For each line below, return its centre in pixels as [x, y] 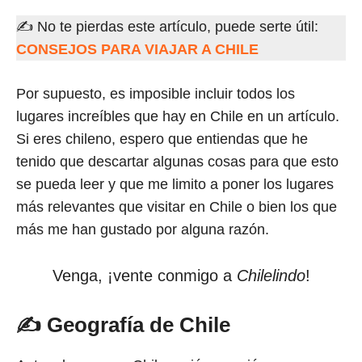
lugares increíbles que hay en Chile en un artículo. [178, 116]
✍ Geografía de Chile [123, 324]
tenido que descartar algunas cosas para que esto [177, 161]
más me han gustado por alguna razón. [143, 229]
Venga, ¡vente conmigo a [144, 275]
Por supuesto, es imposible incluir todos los [156, 93]
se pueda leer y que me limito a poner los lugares [175, 184]
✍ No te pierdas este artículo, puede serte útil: [167, 26]
